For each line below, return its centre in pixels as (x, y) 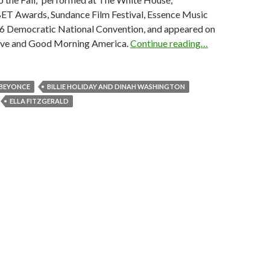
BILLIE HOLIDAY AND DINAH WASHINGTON (116, 86)
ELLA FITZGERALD (39, 101)
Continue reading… (169, 43)
